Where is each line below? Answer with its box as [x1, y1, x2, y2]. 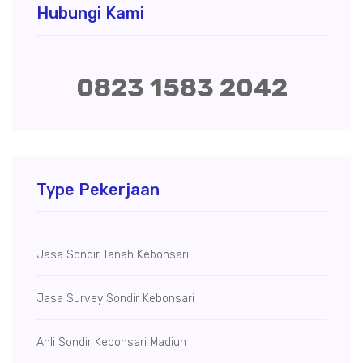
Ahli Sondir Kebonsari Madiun [36, 335, 186, 350]
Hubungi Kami [36, 3, 144, 23]
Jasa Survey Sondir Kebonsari [36, 292, 194, 306]
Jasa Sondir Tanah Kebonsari [36, 248, 189, 263]
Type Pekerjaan [36, 180, 160, 200]
